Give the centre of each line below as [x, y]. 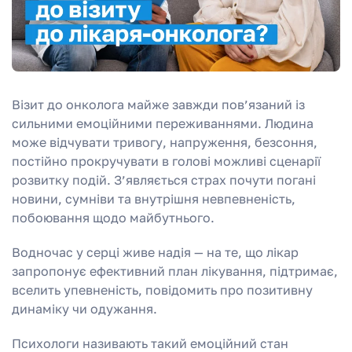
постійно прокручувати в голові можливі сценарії [166, 161]
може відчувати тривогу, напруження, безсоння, [165, 142]
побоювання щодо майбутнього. [113, 217]
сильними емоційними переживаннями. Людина [163, 123]
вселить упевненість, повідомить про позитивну [162, 290]
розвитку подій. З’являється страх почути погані [164, 180]
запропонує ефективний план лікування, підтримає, [175, 271]
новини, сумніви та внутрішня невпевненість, [154, 198]
